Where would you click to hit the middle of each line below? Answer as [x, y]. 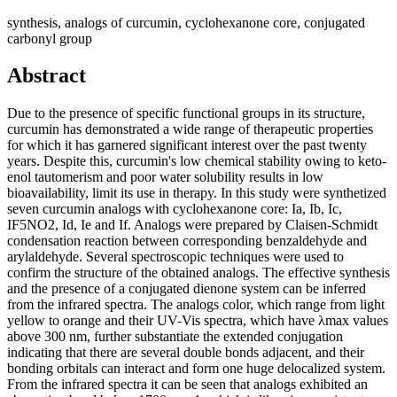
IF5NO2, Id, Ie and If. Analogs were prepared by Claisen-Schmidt [192, 225]
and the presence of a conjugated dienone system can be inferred [187, 289]
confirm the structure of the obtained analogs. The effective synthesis [198, 273]
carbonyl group [50, 38]
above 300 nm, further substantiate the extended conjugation [175, 337]
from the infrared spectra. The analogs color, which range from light [196, 305]
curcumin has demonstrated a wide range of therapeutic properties [190, 129]
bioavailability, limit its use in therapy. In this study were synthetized [197, 193]
